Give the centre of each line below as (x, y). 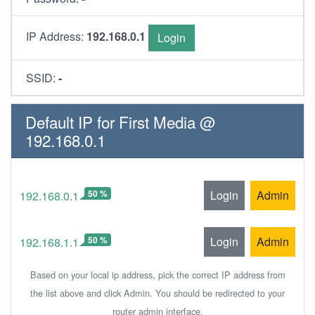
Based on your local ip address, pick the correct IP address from (157, 275)
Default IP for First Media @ (121, 122)
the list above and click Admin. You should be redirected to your (157, 293)
